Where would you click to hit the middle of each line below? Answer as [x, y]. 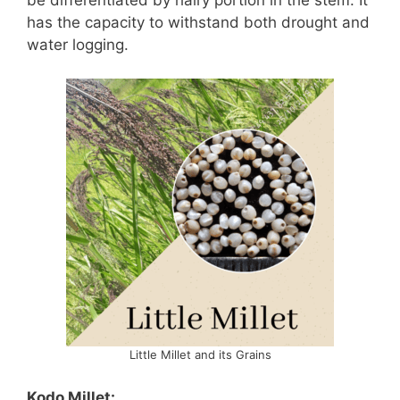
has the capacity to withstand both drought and [198, 22]
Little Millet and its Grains [200, 355]
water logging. [78, 44]
